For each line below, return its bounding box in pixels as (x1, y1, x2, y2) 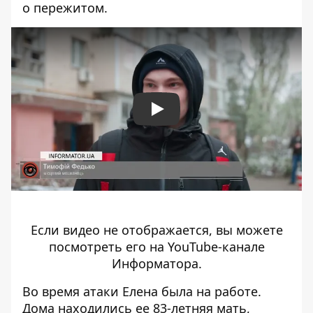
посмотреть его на (48, 238, 168, 256)
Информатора (111, 255, 198, 272)
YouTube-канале (167, 238, 265, 256)
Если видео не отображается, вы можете (30, 221, 283, 239)
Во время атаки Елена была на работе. (22, 283, 261, 300)
